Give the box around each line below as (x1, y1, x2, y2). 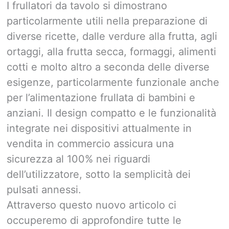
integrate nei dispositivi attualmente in (7, 122, 192, 134)
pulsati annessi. (7, 183, 81, 196)
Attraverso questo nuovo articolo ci (7, 198, 176, 211)
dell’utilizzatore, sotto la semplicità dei (7, 168, 191, 180)
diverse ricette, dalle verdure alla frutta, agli (7, 30, 217, 42)
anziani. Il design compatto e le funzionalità (7, 106, 216, 119)
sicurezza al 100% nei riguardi (7, 152, 150, 165)
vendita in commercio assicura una (7, 137, 174, 150)
